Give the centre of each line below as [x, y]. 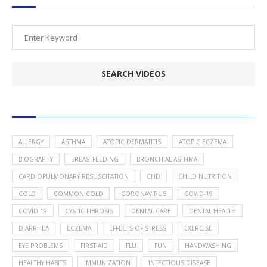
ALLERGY [31, 142]
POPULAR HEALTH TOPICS [66, 106]
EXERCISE [198, 228]
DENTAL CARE [151, 211]
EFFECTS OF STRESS [138, 228]
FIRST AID [94, 245]
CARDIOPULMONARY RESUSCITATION [74, 176]
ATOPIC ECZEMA [203, 142]
